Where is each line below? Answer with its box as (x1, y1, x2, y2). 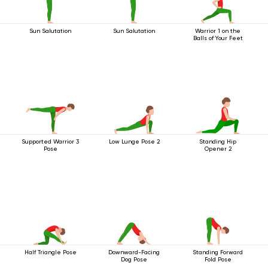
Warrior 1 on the (195, 27, 240, 34)
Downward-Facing (108, 248, 160, 255)
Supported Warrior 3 (22, 138, 79, 145)
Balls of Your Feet (193, 34, 243, 41)
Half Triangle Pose (24, 248, 77, 255)
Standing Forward (193, 248, 243, 255)
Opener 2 (204, 145, 232, 152)
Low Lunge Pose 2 (108, 138, 160, 145)
